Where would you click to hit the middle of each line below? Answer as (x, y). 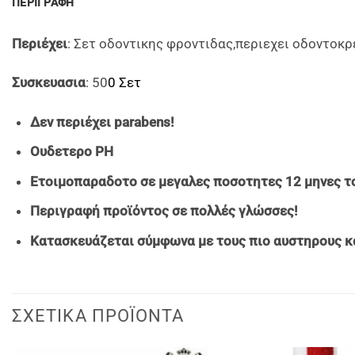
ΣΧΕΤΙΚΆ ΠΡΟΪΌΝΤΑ (98, 316)
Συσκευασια (49, 83)
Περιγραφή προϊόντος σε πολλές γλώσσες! (164, 211)
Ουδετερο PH (71, 152)
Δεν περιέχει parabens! (102, 122)
